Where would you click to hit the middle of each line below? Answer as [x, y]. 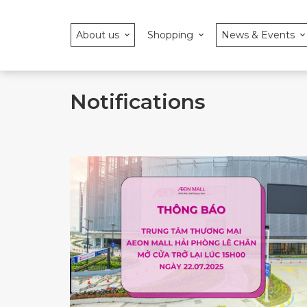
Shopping [170, 35]
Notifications [138, 102]
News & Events [258, 35]
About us [98, 35]
